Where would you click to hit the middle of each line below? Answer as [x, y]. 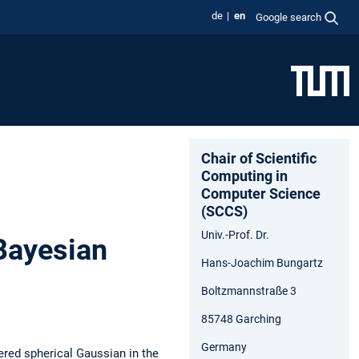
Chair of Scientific [259, 158]
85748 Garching [241, 319]
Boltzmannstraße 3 [249, 290]
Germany [224, 347]
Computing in [244, 175]
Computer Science [261, 193]
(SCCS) [224, 211]
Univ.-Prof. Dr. [235, 234]
